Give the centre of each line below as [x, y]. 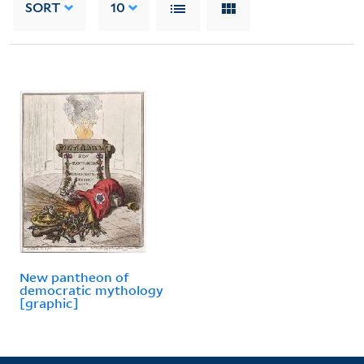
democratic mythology [91, 290]
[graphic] [49, 303]
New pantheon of [74, 277]
